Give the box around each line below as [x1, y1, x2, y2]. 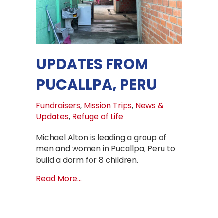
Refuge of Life [72, 111, 123, 123]
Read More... [36, 173, 82, 184]
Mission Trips [84, 100, 132, 111]
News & [135, 100, 163, 111]
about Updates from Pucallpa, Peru [81, 172, 216, 184]
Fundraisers [36, 100, 80, 111]
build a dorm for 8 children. [36, 154, 138, 166]
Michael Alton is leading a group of [36, 132, 166, 144]
